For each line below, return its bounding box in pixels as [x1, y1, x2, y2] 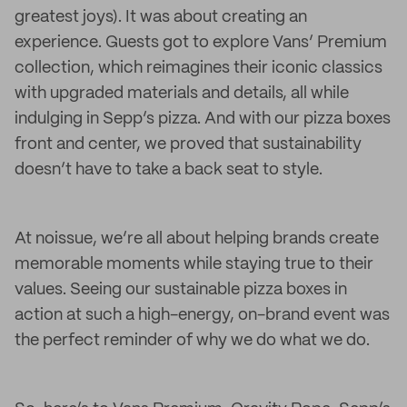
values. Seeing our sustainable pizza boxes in [15, 282, 347, 298]
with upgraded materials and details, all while [15, 85, 349, 102]
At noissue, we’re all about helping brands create [15, 231, 379, 247]
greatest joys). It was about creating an [15, 9, 307, 25]
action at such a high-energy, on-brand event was [15, 307, 390, 323]
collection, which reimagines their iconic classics [15, 60, 382, 76]
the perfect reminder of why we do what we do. [15, 333, 370, 349]
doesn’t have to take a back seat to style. [15, 162, 323, 178]
